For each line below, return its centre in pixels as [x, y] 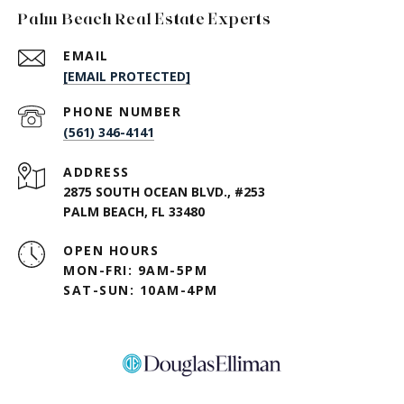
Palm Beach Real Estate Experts [145, 19]
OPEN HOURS [111, 251]
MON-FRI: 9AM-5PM [135, 271]
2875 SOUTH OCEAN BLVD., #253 [164, 192]
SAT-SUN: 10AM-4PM [141, 290]
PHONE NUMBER [122, 112]
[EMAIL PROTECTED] [127, 77]
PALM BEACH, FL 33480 [134, 212]
